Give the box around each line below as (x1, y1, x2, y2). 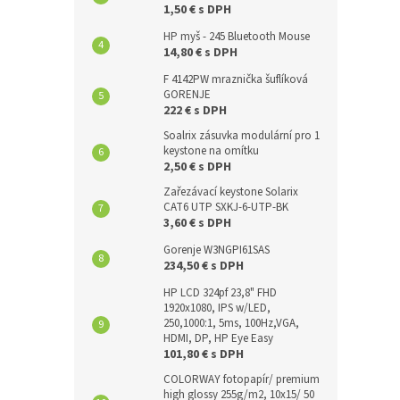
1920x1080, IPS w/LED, (163, 300, 271, 317)
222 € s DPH (163, 102, 227, 121)
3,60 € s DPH (163, 214, 231, 233)
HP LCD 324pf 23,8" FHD (163, 285, 277, 302)
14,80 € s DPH (163, 44, 237, 62)
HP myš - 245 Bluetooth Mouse (163, 29, 310, 46)
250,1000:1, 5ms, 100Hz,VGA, (163, 315, 299, 332)
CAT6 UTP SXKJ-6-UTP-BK (163, 199, 288, 216)
